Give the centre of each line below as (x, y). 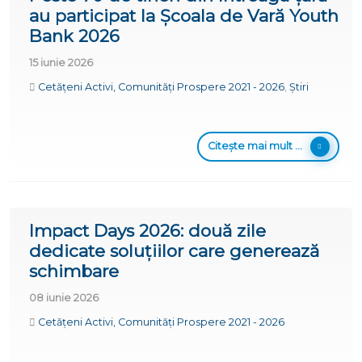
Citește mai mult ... (255, 145)
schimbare (74, 271)
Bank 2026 (74, 36)
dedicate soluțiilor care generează (174, 250)
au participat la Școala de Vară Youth (184, 15)
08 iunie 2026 (64, 297)
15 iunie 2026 (61, 62)
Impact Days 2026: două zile (147, 230)
